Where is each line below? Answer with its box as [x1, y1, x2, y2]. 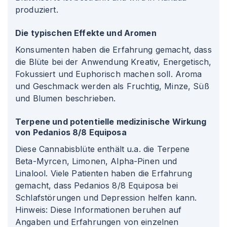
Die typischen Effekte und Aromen [15, 28, 157, 38]
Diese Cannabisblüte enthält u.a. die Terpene [15, 144, 190, 154]
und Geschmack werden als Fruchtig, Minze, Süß [15, 81, 209, 91]
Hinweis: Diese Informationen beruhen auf [15, 205, 181, 215]
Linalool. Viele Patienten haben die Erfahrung [15, 168, 192, 178]
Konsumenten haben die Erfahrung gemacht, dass [15, 45, 212, 55]
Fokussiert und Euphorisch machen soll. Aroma [15, 69, 202, 79]
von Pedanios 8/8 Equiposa [15, 127, 127, 137]
